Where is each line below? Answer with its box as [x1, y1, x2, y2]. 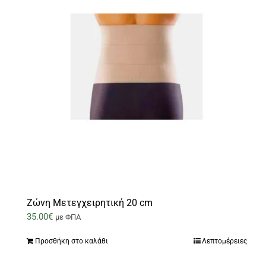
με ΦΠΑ [55, 213, 81, 222]
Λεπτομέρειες [202, 237, 248, 246]
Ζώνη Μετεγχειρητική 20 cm [27, 197, 153, 209]
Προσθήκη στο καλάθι [35, 237, 108, 246]
